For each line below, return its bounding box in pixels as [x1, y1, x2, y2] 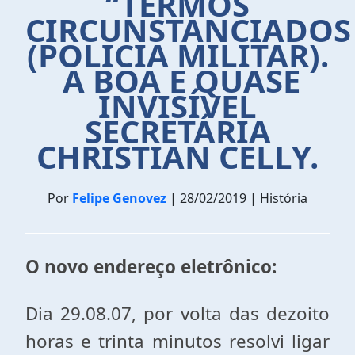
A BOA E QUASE [55, 59, 300, 102]
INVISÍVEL [98, 84, 257, 128]
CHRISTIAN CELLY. [36, 135, 319, 178]
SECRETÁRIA [84, 109, 271, 153]
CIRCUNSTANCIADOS [25, 8, 351, 52]
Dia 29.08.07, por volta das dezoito [25, 301, 330, 326]
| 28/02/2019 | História [166, 189, 307, 207]
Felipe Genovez [72, 189, 166, 207]
